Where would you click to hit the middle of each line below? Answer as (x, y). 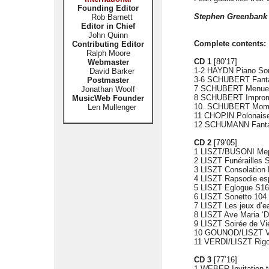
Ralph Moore (108, 53)
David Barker (108, 71)
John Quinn (108, 35)
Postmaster (108, 80)
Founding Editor (108, 8)
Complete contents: (230, 44)
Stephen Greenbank (231, 17)
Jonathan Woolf (108, 89)
